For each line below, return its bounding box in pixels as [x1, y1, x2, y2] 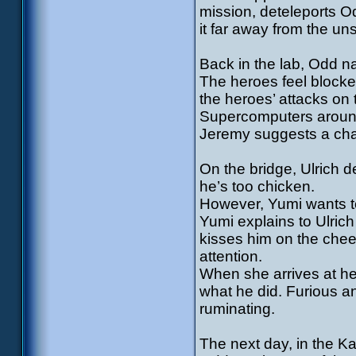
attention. [199, 248, 262, 265]
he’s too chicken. [199, 178, 315, 195]
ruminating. [199, 300, 275, 317]
